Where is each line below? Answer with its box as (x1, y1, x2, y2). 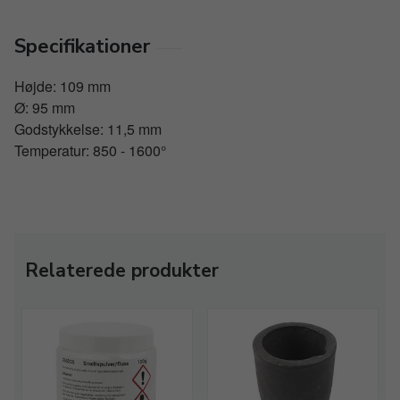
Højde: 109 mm (14, 76, 111, 96)
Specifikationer (14, 33, 150, 60)
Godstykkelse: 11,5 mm (14, 119, 162, 139)
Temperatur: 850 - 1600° (14, 140, 166, 161)
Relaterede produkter (25, 258, 219, 283)
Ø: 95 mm (14, 97, 75, 118)
